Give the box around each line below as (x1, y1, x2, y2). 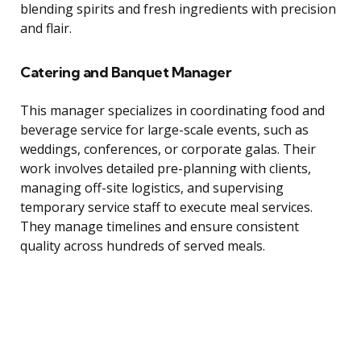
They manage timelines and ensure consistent (20, 218, 299, 236)
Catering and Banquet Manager (20, 63, 231, 82)
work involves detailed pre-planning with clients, (20, 160, 311, 178)
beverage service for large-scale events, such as (20, 121, 309, 139)
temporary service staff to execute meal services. (20, 198, 313, 217)
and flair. (20, 19, 72, 38)
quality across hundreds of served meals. (20, 237, 265, 255)
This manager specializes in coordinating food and (20, 102, 325, 120)
